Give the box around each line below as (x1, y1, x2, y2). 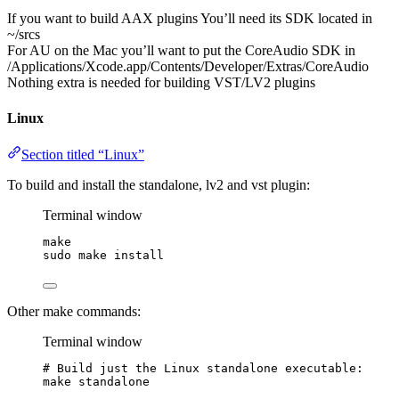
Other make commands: (7, 303, 141, 319)
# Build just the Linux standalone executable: (43, 361, 363, 375)
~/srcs (7, 27, 40, 43)
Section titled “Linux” (21, 146, 144, 162)
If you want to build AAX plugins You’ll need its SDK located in (7, 11, 372, 27)
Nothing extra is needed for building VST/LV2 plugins (7, 75, 315, 91)
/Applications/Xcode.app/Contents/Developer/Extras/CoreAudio (7, 59, 369, 75)
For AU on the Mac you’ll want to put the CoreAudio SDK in (7, 43, 355, 59)
